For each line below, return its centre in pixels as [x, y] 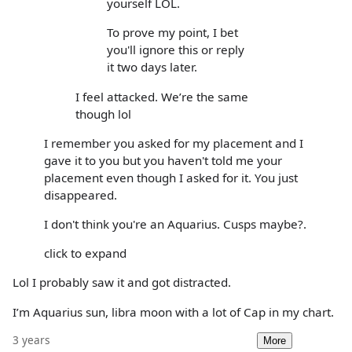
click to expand [85, 253]
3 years [31, 339]
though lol [103, 114]
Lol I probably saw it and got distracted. [122, 282]
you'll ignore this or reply [176, 50]
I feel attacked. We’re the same [162, 96]
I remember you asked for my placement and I [174, 143]
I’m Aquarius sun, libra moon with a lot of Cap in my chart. [173, 312]
